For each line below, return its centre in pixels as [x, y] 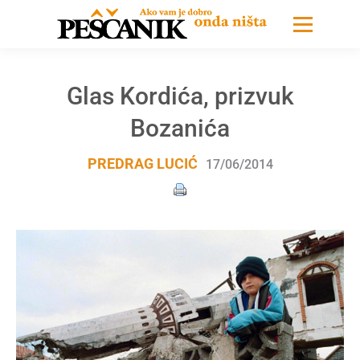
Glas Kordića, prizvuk [180, 96]
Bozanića [180, 128]
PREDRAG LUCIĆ [142, 164]
